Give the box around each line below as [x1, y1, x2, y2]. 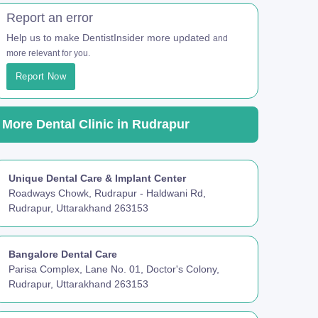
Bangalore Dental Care [9, 248, 117, 260]
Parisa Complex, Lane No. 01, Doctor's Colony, [9, 263, 219, 275]
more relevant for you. [6, 48, 90, 59]
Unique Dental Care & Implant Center [9, 172, 186, 185]
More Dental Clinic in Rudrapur [2, 117, 190, 132]
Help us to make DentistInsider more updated [6, 32, 213, 44]
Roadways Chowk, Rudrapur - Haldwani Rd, [9, 187, 206, 199]
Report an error [6, 11, 93, 26]
